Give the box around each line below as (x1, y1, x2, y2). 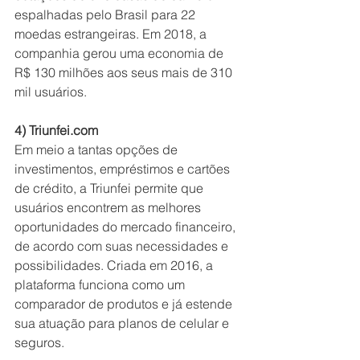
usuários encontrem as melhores (14, 199, 204, 216)
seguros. (14, 334, 64, 351)
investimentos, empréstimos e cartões (14, 161, 233, 178)
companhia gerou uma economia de (14, 45, 227, 62)
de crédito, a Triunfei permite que (14, 180, 207, 197)
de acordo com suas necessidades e (14, 238, 231, 255)
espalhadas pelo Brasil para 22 (14, 6, 198, 23)
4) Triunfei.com (14, 122, 98, 139)
